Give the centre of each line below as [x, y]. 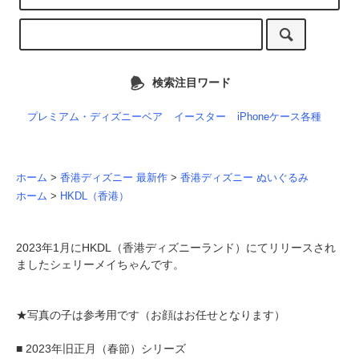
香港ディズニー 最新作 [114, 178]
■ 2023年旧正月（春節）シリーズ [101, 349]
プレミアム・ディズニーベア [95, 117]
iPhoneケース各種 [279, 117]
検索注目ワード [191, 82]
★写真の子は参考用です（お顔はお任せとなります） [151, 315]
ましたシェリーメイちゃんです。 [100, 265]
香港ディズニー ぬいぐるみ [244, 178]
